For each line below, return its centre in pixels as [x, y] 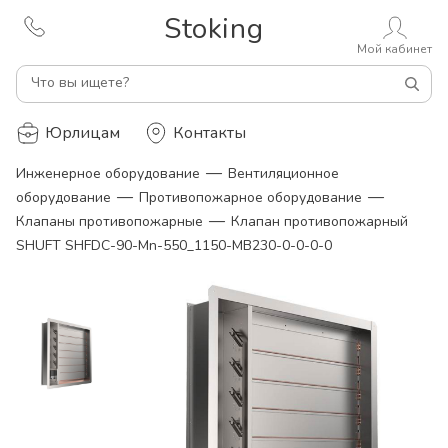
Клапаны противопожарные [109, 221]
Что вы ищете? [80, 82]
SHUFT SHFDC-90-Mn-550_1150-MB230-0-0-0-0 [174, 245]
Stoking [214, 29]
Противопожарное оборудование [250, 197]
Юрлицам [82, 133]
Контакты [209, 133]
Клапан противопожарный [319, 221]
